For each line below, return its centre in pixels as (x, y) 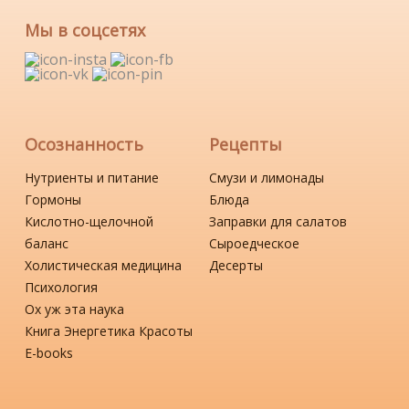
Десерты (236, 266)
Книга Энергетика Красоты (109, 331)
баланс (47, 244)
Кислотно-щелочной (89, 222)
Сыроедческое (254, 244)
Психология (62, 288)
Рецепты (246, 145)
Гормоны (53, 200)
